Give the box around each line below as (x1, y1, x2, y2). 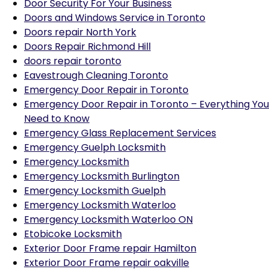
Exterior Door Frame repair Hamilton (24, 241, 196, 255)
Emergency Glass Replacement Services (24, 126, 216, 140)
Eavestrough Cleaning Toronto (24, 68, 168, 82)
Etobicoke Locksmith (24, 227, 122, 241)
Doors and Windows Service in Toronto (24, 11, 205, 25)
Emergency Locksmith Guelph (24, 184, 166, 198)
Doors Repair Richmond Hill (24, 40, 151, 53)
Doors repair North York (24, 25, 136, 39)
